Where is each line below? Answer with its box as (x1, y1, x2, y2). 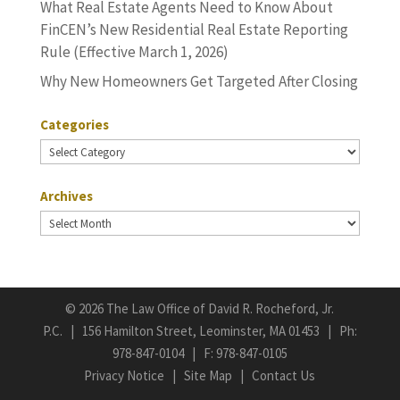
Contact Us (252, 366, 316, 384)
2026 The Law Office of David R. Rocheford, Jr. (79, 299, 335, 317)
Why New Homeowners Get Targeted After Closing (39, 71, 358, 92)
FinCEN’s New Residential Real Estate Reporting (39, 19, 348, 39)
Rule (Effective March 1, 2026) (39, 41, 229, 62)
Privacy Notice (84, 366, 165, 384)
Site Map (184, 366, 233, 384)
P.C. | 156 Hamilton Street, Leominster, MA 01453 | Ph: (42, 321, 357, 339)
